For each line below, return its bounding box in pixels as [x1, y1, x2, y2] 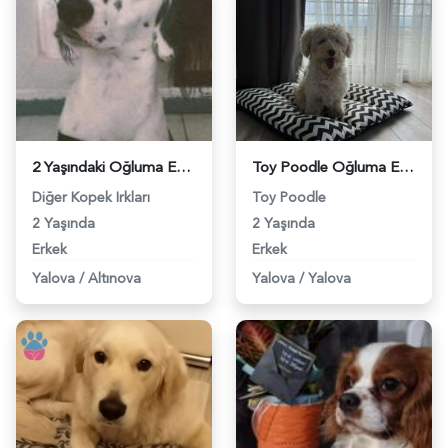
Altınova [88, 268, 141, 288]
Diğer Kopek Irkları [32, 187, 150, 207]
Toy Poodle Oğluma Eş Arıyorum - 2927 [399, 156, 414, 178]
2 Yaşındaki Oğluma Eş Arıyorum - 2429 [176, 156, 191, 178]
